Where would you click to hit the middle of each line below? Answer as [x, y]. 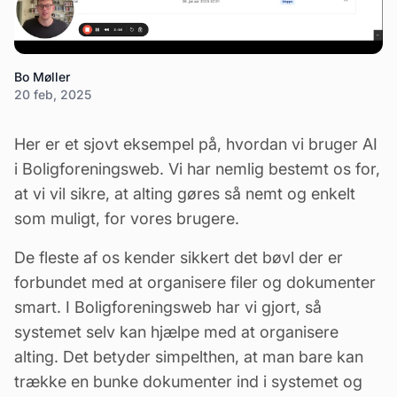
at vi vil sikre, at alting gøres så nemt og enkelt [185, 194]
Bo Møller [42, 77]
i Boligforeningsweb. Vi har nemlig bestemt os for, [197, 169]
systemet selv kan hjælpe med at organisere [176, 332]
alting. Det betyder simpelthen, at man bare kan [189, 357]
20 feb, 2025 [53, 94]
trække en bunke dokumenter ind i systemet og [188, 381]
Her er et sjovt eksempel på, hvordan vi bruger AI [196, 144]
